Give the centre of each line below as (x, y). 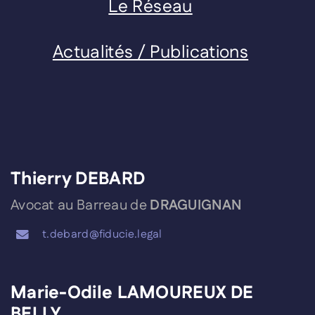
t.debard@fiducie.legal (102, 234)
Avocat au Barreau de (80, 206)
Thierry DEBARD (78, 180)
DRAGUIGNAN (196, 206)
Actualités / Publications (150, 53)
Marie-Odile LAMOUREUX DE (132, 293)
